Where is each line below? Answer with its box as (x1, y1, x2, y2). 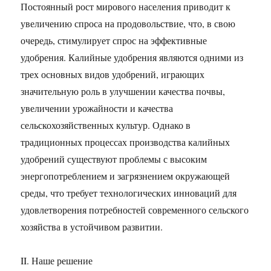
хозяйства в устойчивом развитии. (21, 220, 163, 233)
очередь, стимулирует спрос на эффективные (21, 34, 207, 47)
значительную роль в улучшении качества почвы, (21, 85, 226, 97)
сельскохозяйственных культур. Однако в (21, 119, 191, 131)
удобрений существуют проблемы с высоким (21, 152, 207, 165)
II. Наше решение (21, 254, 93, 267)
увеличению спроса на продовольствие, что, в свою (21, 17, 236, 30)
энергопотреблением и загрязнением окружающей (21, 169, 230, 182)
